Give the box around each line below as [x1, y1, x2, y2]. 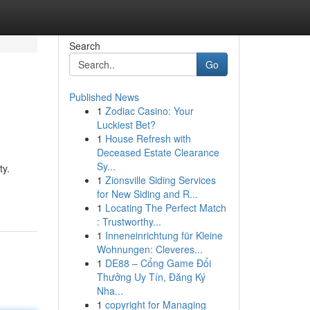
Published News [69, 90, 139, 104]
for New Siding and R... [96, 187, 198, 201]
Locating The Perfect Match [104, 201, 226, 215]
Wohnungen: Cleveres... [96, 242, 203, 256]
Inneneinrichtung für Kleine [104, 228, 223, 242]
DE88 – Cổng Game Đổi [104, 256, 211, 270]
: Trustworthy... [96, 215, 161, 228]
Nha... [96, 284, 123, 298]
